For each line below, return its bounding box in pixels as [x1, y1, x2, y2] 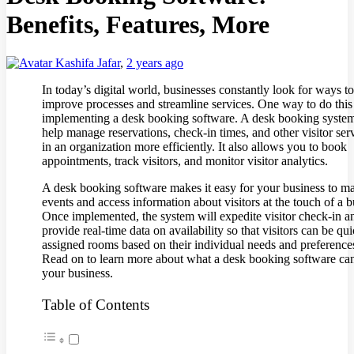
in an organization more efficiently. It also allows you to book [42, 140, 347, 154]
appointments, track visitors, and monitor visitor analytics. [42, 154, 328, 168]
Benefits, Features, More [6, 9, 269, 39]
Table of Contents [42, 296, 149, 313]
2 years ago [126, 56, 183, 70]
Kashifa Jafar [55, 56, 120, 70]
